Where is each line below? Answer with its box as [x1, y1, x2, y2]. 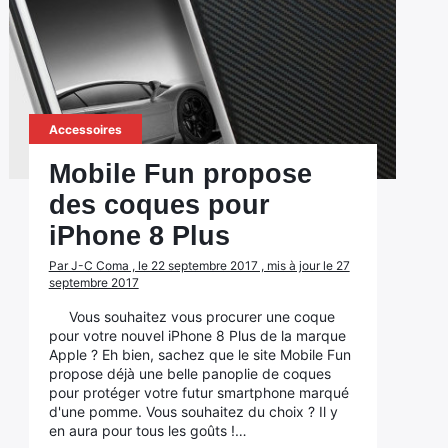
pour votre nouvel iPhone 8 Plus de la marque [48, 327, 346, 344]
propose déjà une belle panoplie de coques [48, 365, 331, 382]
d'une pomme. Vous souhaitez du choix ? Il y [48, 403, 338, 420]
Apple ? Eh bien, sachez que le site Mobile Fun [48, 346, 351, 363]
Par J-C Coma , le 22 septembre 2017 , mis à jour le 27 [48, 258, 350, 273]
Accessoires [48, 122, 122, 137]
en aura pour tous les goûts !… [48, 422, 247, 439]
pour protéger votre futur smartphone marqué [48, 384, 349, 401]
